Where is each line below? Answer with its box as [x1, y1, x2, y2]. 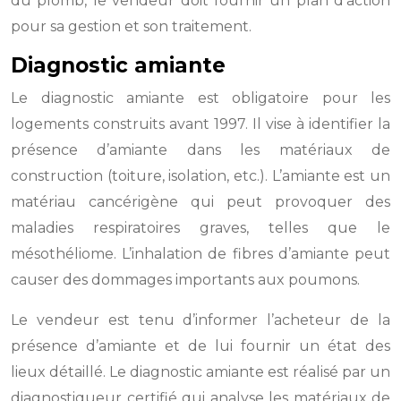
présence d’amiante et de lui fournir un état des [11, 337, 390, 354]
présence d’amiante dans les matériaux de [11, 141, 390, 158]
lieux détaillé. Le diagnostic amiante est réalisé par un [11, 363, 390, 380]
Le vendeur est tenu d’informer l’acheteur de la [11, 311, 390, 328]
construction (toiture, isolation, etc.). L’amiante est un [11, 167, 390, 184]
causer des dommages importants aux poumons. [11, 271, 360, 288]
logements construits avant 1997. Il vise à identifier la [11, 115, 390, 132]
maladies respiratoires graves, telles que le [11, 219, 390, 236]
